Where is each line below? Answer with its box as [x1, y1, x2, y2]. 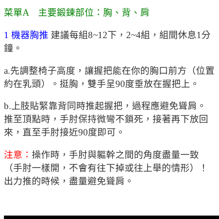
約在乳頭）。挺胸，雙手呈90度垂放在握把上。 [4, 78, 199, 89]
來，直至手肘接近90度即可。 [4, 127, 125, 138]
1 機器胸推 [4, 29, 51, 40]
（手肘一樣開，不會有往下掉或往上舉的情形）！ [4, 162, 208, 173]
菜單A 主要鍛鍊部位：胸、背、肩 [4, 7, 150, 18]
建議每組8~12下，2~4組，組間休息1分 [51, 29, 211, 40]
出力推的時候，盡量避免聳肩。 [4, 175, 134, 186]
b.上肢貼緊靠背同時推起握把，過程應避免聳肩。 [4, 101, 206, 111]
